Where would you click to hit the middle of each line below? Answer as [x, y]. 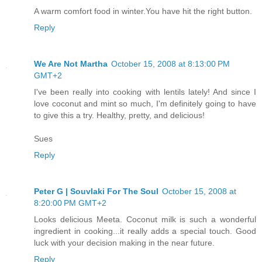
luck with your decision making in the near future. [124, 242]
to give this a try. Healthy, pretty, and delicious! [119, 115]
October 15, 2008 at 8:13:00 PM [170, 63]
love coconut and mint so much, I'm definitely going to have [145, 103]
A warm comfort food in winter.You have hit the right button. [143, 11]
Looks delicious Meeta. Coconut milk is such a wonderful [145, 219]
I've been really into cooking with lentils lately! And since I [145, 92]
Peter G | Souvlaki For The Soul [96, 191]
